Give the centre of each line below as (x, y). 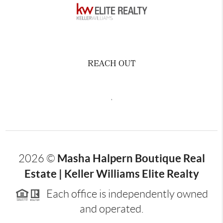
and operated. (111, 209)
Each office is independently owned (124, 194)
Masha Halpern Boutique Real (131, 158)
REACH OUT (111, 64)
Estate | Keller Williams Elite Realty (111, 173)
